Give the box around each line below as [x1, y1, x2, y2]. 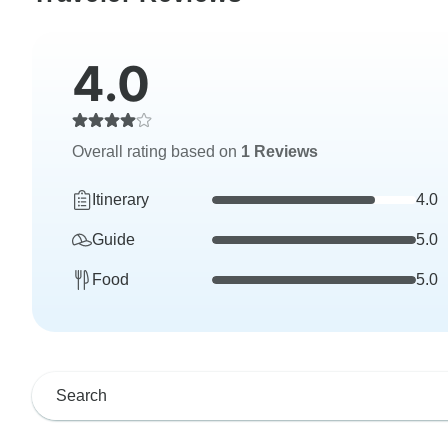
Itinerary [92, 190, 149, 208]
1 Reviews [241, 142, 318, 160]
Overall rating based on [72, 142, 241, 160]
